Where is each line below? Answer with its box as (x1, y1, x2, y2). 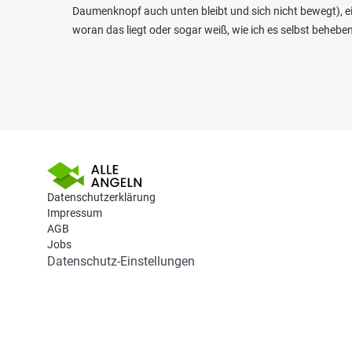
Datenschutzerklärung (47, 191, 156, 203)
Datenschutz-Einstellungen (47, 254, 195, 269)
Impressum (47, 207, 102, 219)
